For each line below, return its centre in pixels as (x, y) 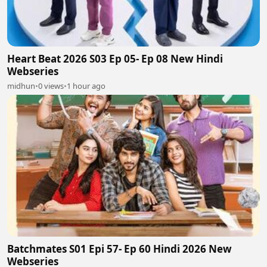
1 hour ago (86, 86)
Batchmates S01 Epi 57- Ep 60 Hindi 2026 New (119, 249)
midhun (21, 86)
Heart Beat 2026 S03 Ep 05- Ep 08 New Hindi (115, 58)
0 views (51, 86)
